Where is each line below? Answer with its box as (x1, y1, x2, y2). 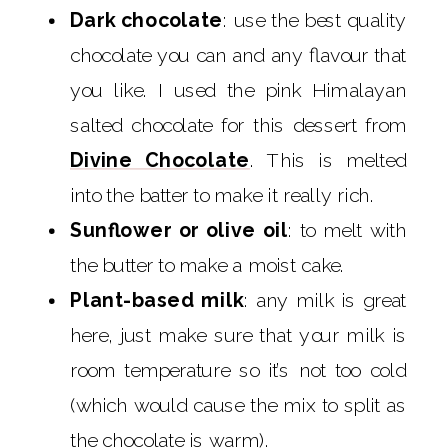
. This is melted (249, 147, 406, 171)
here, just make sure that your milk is (70, 322, 406, 346)
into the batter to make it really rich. (70, 182, 374, 206)
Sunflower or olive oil (70, 217, 288, 241)
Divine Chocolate (70, 147, 250, 171)
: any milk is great (244, 287, 407, 311)
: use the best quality (223, 7, 407, 31)
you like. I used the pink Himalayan (70, 77, 406, 101)
